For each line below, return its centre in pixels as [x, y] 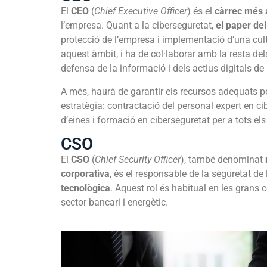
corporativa [85, 174]
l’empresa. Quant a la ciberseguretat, [138, 26]
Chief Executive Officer [141, 11]
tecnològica [86, 188]
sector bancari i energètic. [114, 203]
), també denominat [223, 160]
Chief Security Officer [138, 160]
